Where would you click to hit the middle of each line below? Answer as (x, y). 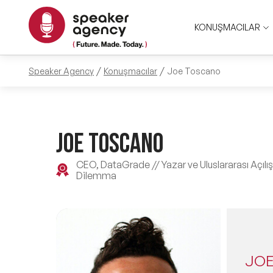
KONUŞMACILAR (227, 27)
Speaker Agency (62, 71)
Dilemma (96, 175)
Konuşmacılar (131, 71)
